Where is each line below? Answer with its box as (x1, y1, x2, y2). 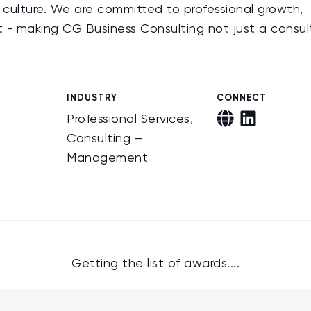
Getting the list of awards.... (72, 258, 239, 270)
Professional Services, (67, 113, 193, 126)
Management (67, 152, 148, 165)
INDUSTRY (67, 92, 117, 103)
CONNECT (217, 92, 267, 103)
